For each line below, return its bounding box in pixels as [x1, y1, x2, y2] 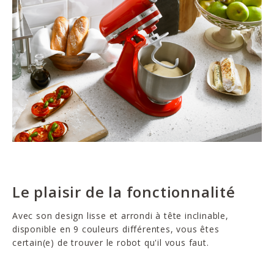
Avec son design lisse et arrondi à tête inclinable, [12, 210, 229, 222]
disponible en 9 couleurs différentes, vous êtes [12, 223, 220, 235]
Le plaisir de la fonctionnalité [12, 182, 235, 202]
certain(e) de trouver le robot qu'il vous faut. [12, 237, 209, 249]
